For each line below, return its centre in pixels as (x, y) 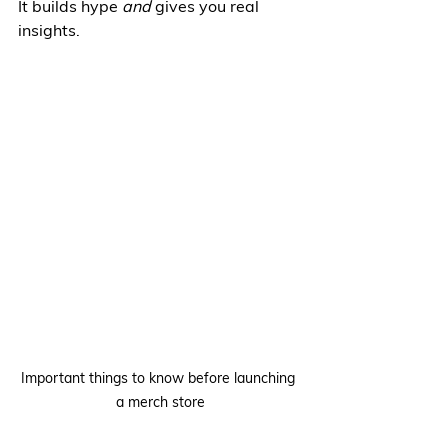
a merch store (160, 402)
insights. (49, 30)
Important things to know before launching (160, 378)
